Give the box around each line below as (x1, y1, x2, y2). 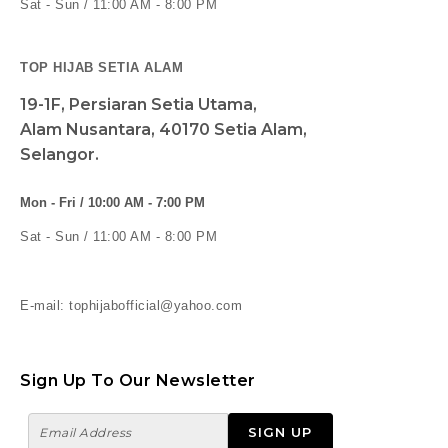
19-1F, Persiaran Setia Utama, (20, 94, 257, 114)
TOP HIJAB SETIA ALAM (20, 60, 183, 76)
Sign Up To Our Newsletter (20, 370, 256, 390)
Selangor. (20, 144, 99, 164)
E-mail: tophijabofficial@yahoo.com (20, 297, 242, 313)
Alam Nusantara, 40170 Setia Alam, (20, 119, 307, 139)
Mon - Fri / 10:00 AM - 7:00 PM (20, 194, 205, 210)
